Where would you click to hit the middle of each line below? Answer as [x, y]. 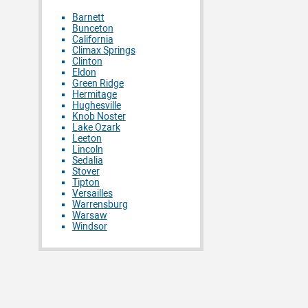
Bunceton [92, 28]
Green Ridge [98, 83]
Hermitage [94, 94]
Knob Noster [99, 116]
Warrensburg [100, 204]
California [92, 39]
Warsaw [89, 215]
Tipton [86, 182]
